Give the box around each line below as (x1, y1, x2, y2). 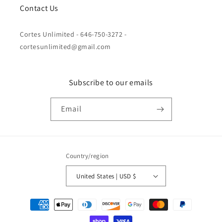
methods (17, 209, 46, 218)
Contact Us (20, 3, 58, 13)
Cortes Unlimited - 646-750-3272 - (20, 30, 127, 39)
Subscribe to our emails (69, 77, 153, 88)
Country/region (66, 152, 109, 160)
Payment (17, 195, 46, 205)
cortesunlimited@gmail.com (20, 42, 111, 51)
